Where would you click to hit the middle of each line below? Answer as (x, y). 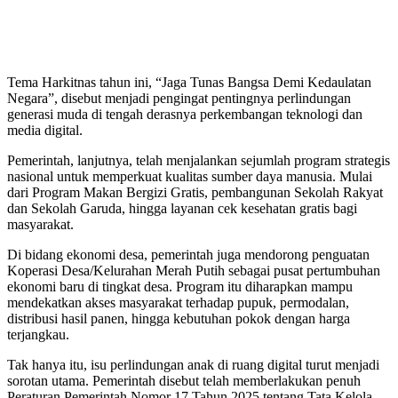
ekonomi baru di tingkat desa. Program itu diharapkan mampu (180, 286)
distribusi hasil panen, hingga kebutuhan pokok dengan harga (179, 318)
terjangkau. (38, 334)
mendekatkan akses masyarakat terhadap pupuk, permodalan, (178, 302)
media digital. (45, 130)
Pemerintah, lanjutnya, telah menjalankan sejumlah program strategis (199, 160)
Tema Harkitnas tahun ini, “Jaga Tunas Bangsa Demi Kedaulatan (189, 82)
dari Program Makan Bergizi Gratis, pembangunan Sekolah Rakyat (195, 192)
